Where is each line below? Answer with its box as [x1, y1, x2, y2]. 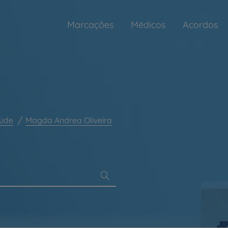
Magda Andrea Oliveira [25, 115, 112, 125]
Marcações [67, 18, 113, 31]
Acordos [183, 18, 218, 31]
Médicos [131, 18, 165, 31]
